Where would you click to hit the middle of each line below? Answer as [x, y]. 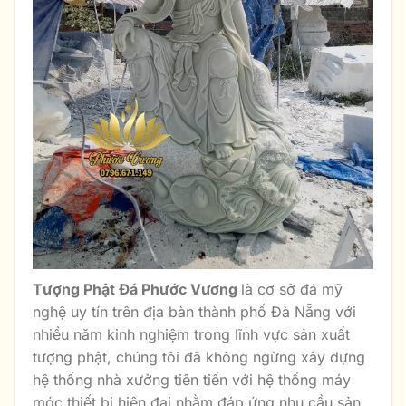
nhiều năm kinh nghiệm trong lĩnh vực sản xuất [191, 334]
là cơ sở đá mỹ [292, 289]
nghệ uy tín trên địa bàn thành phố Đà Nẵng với [194, 311]
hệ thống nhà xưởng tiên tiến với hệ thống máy [192, 379]
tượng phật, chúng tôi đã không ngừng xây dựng [199, 357]
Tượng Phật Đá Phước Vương [137, 289]
